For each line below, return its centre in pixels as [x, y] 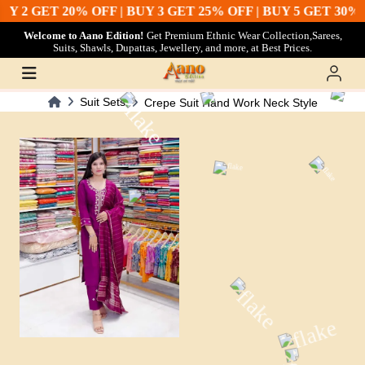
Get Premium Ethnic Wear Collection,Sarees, [244, 35]
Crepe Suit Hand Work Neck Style [231, 102]
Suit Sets [102, 101]
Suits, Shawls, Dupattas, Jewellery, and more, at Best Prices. [183, 48]
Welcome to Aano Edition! [83, 35]
